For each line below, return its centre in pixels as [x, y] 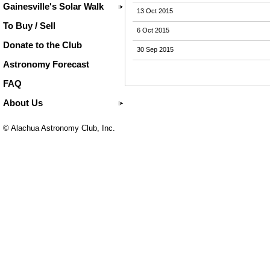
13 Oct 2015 [155, 11]
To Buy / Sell [29, 26]
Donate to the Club [42, 45]
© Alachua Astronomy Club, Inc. [59, 128]
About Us [23, 103]
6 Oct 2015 [153, 30]
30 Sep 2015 [155, 49]
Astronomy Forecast [46, 64]
